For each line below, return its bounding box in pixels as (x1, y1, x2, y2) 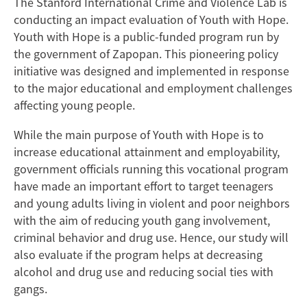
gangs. (14, 281, 47, 297)
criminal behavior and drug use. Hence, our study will (14, 230, 288, 246)
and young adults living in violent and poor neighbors (14, 195, 290, 212)
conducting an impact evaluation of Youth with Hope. (14, 12, 288, 28)
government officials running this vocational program (14, 161, 288, 177)
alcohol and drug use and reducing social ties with (14, 264, 273, 280)
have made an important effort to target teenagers (14, 178, 273, 195)
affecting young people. (14, 97, 135, 114)
